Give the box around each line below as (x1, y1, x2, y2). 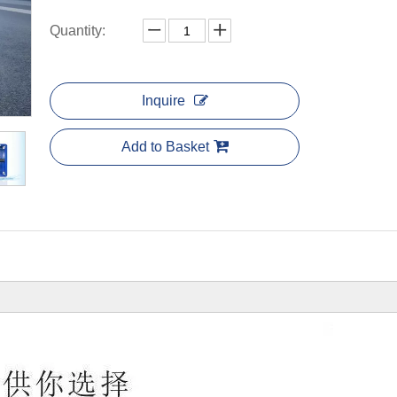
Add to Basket (121, 139, 209, 154)
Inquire (141, 93, 185, 108)
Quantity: (50, 23, 105, 38)
